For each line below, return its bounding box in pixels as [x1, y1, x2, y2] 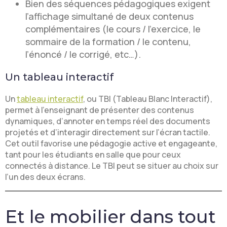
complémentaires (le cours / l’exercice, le [25, 23, 201, 35]
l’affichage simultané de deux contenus [25, 10, 194, 23]
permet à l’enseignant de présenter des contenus [5, 104, 194, 116]
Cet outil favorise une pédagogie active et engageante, [5, 138, 217, 149]
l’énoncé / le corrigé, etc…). [25, 48, 141, 61]
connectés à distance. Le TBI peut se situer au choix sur [5, 160, 218, 172]
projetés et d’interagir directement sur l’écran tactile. [5, 127, 210, 138]
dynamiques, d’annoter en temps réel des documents [5, 116, 210, 127]
